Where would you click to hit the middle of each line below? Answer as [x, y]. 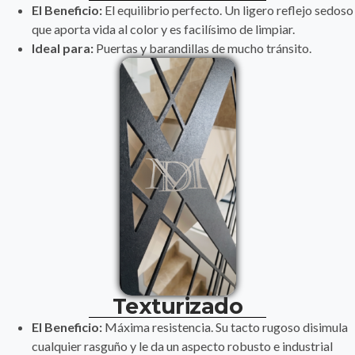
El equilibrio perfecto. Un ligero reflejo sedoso [228, 10]
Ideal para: [63, 48]
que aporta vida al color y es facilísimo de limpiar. [163, 29]
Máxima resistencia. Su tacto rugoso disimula [225, 326]
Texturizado [177, 306]
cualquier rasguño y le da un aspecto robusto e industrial [182, 345]
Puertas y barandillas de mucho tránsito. [202, 48]
